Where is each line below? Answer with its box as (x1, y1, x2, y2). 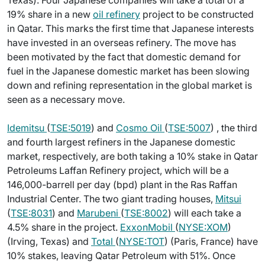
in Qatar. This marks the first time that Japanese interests (7, 22, 254, 34)
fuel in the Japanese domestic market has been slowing (7, 65, 250, 77)
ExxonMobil (120, 221, 175, 233)
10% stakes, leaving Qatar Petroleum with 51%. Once (7, 250, 235, 261)
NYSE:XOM (179, 221, 228, 233)
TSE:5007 (168, 122, 211, 134)
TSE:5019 (50, 122, 91, 134)
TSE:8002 (124, 207, 168, 219)
